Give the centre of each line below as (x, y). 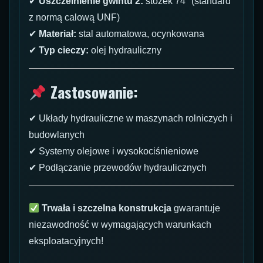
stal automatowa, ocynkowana (140, 34)
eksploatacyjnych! (66, 241)
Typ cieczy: (64, 50)
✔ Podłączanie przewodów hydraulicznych (118, 168)
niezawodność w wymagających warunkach (120, 225)
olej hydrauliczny (125, 50)
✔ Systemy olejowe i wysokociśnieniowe (114, 151)
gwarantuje (196, 208)
